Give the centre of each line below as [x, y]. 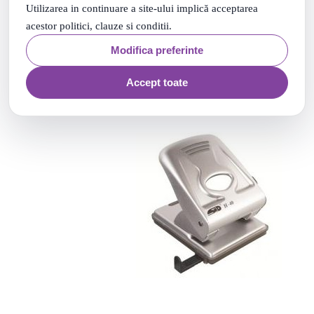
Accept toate [157, 83]
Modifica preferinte [157, 50]
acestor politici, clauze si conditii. [99, 26]
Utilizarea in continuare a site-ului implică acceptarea [142, 8]
